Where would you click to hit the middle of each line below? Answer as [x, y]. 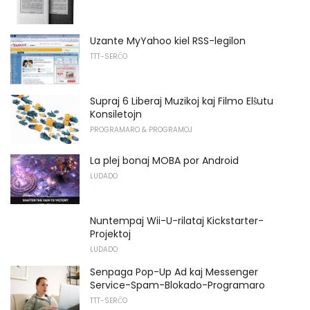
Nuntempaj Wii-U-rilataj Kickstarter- [177, 220]
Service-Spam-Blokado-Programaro [177, 285]
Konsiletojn [116, 114]
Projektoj [110, 234]
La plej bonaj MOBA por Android [164, 161]
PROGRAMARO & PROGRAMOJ [141, 129]
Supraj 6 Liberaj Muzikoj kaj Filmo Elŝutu [182, 101]
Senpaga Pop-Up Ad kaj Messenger [174, 272]
